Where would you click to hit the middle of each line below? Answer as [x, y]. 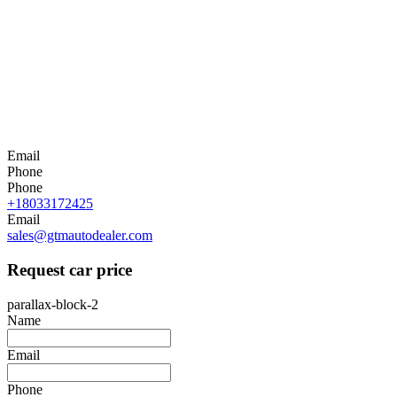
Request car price [70, 269]
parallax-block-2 [53, 304]
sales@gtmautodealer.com [80, 236]
